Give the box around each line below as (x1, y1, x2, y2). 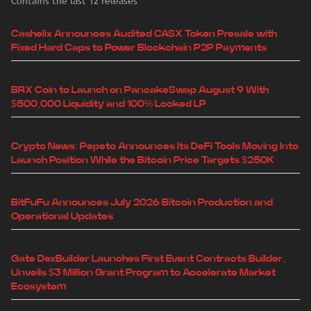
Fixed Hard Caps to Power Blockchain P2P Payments (11, 43, 267, 53)
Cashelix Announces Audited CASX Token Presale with (11, 29, 277, 40)
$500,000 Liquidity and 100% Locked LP (11, 99, 206, 110)
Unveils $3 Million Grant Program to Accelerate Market (11, 268, 276, 278)
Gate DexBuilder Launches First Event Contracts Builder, (11, 254, 285, 264)
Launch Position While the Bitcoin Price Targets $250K (11, 155, 274, 166)
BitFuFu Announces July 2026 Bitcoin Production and (11, 198, 273, 208)
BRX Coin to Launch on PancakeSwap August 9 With (11, 85, 269, 96)
